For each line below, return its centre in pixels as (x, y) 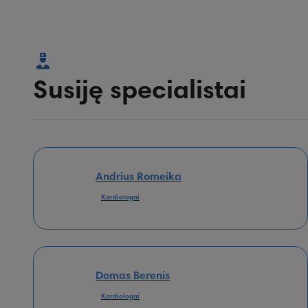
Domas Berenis (133, 276)
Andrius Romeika (139, 177)
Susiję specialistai (140, 92)
